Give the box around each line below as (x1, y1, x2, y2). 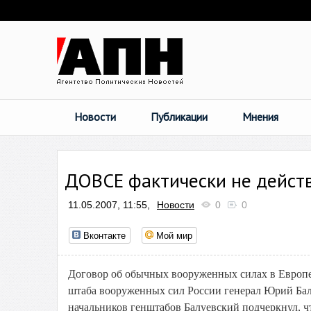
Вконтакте (83, 228, 126, 242)
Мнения (242, 110, 278, 124)
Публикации (151, 110, 208, 124)
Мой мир (156, 228, 192, 242)
